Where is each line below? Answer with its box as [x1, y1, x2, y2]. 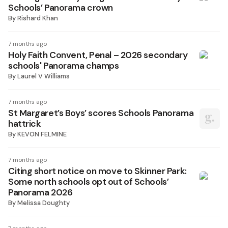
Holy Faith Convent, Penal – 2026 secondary [8, 49, 188, 61]
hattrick [8, 118, 41, 129]
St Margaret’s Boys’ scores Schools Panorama [8, 107, 194, 119]
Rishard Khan [17, 14, 58, 22]
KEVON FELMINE [17, 130, 67, 138]
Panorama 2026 [8, 187, 73, 198]
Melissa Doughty [17, 198, 70, 207]
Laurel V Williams [17, 72, 70, 80]
